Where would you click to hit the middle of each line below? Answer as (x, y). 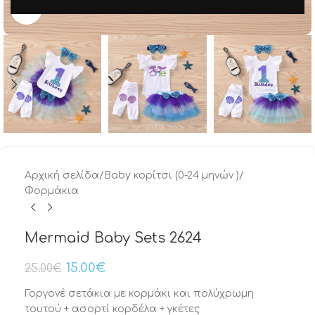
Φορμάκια (52, 191)
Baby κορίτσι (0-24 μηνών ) (172, 175)
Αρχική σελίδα (62, 175)
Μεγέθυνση (68, 9)
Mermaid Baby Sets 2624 (113, 238)
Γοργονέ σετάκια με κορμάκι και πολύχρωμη (139, 294)
